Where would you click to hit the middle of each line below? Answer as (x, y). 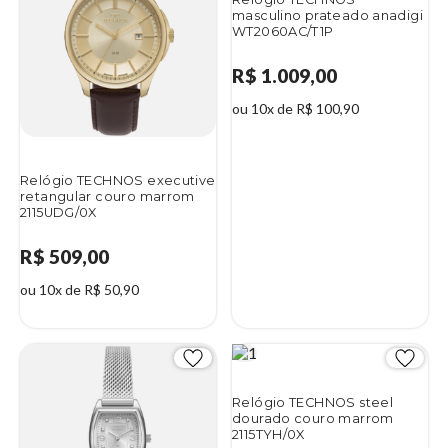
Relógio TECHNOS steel (313, 403)
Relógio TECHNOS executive (118, 180)
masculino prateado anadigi (327, 15)
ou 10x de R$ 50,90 (79, 290)
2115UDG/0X (58, 212)
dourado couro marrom (313, 419)
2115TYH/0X (268, 435)
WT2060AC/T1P (283, 31)
